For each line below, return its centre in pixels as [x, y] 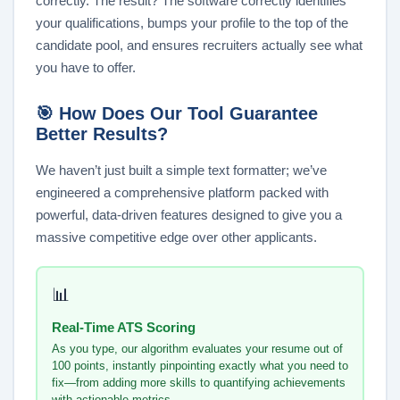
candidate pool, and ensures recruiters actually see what [199, 46]
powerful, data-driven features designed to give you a [189, 215]
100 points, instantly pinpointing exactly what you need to [200, 365]
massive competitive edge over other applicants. [176, 237]
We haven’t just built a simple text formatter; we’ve [181, 171]
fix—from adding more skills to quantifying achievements [198, 382]
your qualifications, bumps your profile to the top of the [192, 23]
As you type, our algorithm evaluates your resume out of [197, 348]
